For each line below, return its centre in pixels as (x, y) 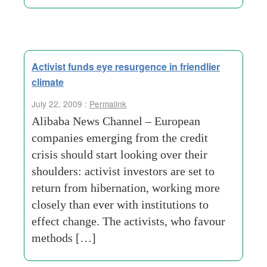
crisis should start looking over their (119, 154)
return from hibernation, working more (126, 188)
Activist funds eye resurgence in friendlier (126, 66)
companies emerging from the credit (120, 138)
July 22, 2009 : (60, 104)
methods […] (64, 238)
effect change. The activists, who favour (128, 221)
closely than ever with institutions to (120, 204)
